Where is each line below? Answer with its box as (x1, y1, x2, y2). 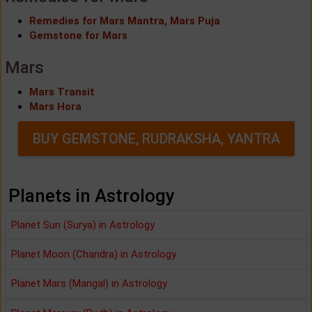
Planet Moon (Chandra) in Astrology (11, 247, 176, 260)
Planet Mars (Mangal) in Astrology (11, 276, 167, 290)
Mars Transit (29, 85, 95, 98)
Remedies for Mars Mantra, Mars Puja (29, 14, 220, 27)
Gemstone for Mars (29, 29, 127, 42)
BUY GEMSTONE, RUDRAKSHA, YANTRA (32, 130, 280, 147)
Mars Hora (29, 100, 81, 113)
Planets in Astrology (8, 185, 175, 206)
